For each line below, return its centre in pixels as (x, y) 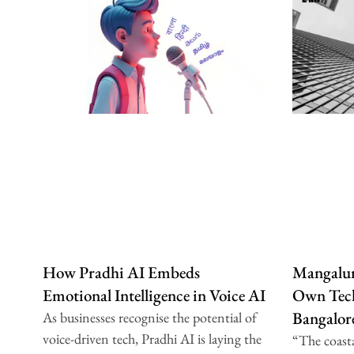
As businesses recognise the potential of (149, 317)
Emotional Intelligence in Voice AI (154, 295)
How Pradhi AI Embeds (121, 272)
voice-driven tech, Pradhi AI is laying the (152, 338)
